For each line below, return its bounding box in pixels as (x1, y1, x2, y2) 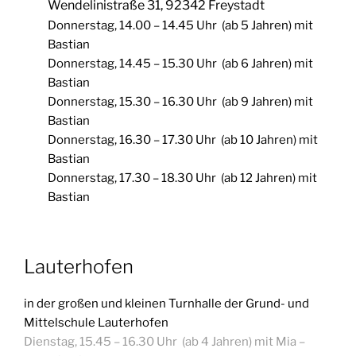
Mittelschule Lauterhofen (24, 315, 168, 330)
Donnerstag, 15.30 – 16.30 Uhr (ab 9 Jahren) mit (48, 95, 313, 110)
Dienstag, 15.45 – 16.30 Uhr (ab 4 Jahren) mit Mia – (24, 334, 305, 349)
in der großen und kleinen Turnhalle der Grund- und (24, 296, 309, 311)
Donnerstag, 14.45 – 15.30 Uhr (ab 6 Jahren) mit (48, 56, 313, 72)
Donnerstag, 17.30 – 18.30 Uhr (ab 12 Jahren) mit (48, 171, 317, 186)
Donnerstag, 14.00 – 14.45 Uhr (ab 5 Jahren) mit (48, 18, 313, 33)
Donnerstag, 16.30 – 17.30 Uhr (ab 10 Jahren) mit (48, 133, 318, 148)
